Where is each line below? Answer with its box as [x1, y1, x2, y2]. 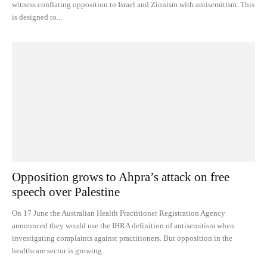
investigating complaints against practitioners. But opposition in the [12, 234, 232, 243]
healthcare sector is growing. [12, 246, 104, 256]
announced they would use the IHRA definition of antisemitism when [12, 221, 234, 231]
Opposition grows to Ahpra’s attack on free [12, 170, 229, 185]
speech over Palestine [12, 185, 120, 200]
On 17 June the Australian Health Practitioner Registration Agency [12, 209, 225, 218]
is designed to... [12, 12, 62, 21]
